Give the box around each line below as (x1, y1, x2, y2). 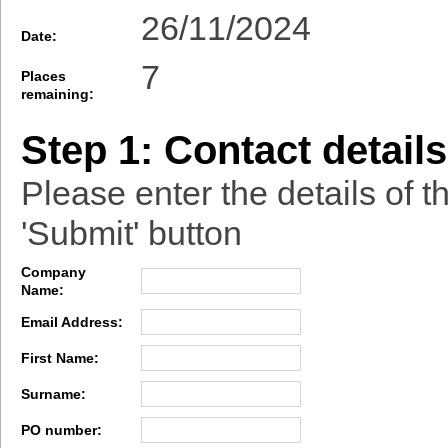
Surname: (21, 386, 86, 403)
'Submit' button (21, 214, 242, 253)
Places (21, 68, 66, 85)
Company (21, 264, 86, 281)
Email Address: (21, 314, 123, 331)
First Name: (21, 350, 99, 367)
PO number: (21, 422, 102, 439)
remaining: (21, 86, 94, 103)
